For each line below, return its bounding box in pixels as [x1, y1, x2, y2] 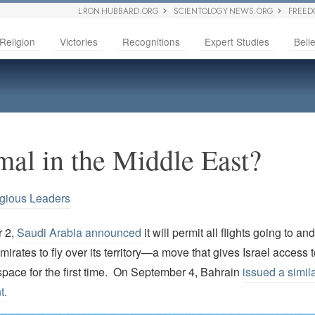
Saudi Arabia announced [16, 224, 144, 241]
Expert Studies [205, 34, 269, 49]
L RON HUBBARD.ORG [78, 5, 160, 18]
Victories [60, 34, 98, 49]
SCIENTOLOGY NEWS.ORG [174, 5, 274, 18]
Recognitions [122, 34, 180, 49]
